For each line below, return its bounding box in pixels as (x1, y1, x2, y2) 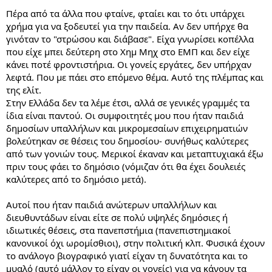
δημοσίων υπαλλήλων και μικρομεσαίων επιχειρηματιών (6, 121, 248, 134)
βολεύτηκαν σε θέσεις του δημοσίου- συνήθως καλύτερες (6, 134, 248, 147)
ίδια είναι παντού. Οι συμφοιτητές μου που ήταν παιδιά (6, 109, 243, 121)
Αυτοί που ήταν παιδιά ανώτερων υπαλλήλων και (6, 198, 217, 211)
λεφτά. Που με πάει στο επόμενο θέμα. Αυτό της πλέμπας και (6, 70, 263, 83)
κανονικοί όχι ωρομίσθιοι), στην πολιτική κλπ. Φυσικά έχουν (6, 236, 265, 249)
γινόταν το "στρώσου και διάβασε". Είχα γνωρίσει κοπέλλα (6, 32, 254, 45)
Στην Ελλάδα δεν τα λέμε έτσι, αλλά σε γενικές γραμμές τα (6, 96, 250, 109)
